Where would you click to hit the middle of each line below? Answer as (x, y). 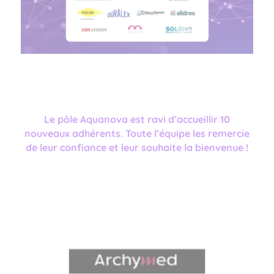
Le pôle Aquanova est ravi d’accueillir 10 (137, 119)
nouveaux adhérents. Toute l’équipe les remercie (137, 133)
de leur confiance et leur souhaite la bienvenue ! (137, 147)
